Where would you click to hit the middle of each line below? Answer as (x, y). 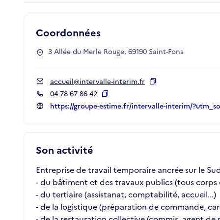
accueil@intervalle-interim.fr (97, 82)
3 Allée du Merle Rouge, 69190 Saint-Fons (116, 52)
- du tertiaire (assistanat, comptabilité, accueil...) (126, 195)
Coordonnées (68, 33)
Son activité (65, 151)
